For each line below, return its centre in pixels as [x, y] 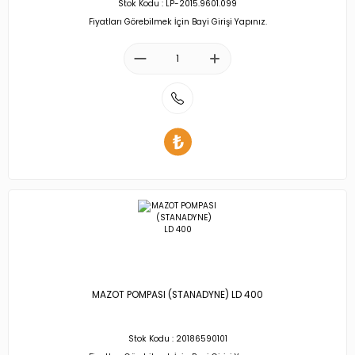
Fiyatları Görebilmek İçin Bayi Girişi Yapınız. [177, 21]
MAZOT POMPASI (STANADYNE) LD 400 [177, 295]
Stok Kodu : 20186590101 [177, 339]
